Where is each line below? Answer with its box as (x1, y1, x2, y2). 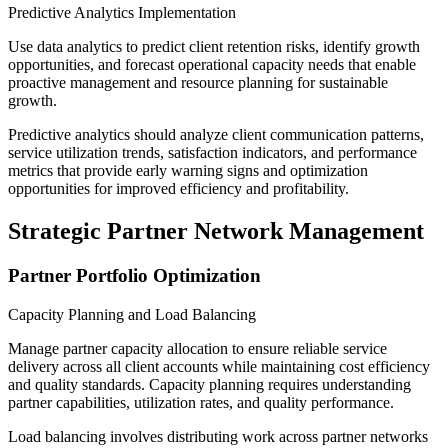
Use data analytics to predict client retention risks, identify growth (8, 38, 420, 56)
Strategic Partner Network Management (8, 218, 424, 244)
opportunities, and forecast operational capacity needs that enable (8, 56, 416, 74)
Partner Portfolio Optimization (8, 264, 261, 286)
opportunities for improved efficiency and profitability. (8, 180, 349, 198)
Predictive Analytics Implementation (8, 4, 236, 22)
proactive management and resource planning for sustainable (8, 74, 388, 92)
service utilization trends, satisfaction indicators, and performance (8, 144, 417, 162)
